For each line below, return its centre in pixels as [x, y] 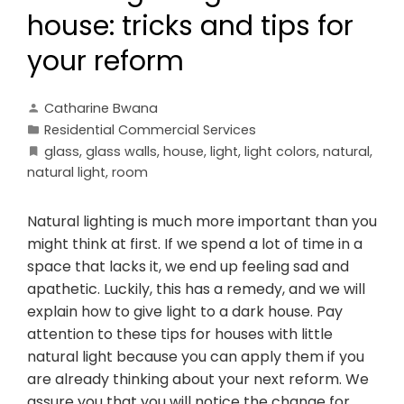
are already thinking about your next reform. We [198, 380]
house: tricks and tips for [190, 27]
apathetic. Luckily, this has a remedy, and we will [196, 289]
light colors [280, 152]
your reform [106, 62]
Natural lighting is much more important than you [202, 222]
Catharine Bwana [101, 109]
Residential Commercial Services [150, 130]
